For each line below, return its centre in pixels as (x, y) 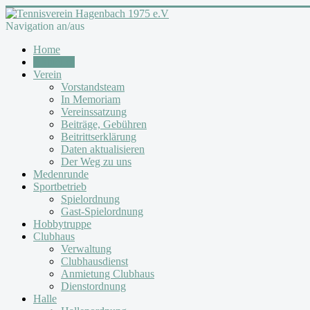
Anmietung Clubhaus (108, 274)
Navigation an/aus (45, 26)
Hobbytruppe (62, 224)
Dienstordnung (93, 286)
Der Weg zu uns (96, 162)
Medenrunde (61, 174)
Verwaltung (86, 249)
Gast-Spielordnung (102, 211)
